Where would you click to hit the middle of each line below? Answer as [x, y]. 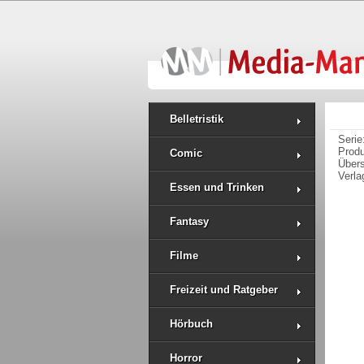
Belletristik [197, 119]
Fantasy [189, 221]
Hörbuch [191, 324]
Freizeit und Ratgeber [224, 290]
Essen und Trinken [217, 187]
